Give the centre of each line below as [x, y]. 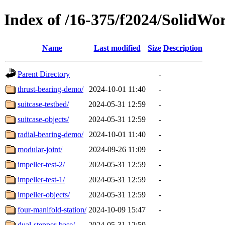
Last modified [117, 48]
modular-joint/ [40, 149]
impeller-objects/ [44, 194]
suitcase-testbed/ [43, 104]
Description [183, 48]
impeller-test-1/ [41, 179]
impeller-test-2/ [41, 164]
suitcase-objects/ [43, 119]
